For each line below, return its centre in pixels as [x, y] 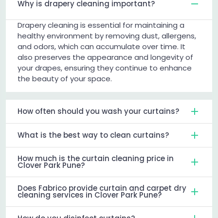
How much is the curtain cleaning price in [96, 159]
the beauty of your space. [65, 79]
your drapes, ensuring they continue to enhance [105, 68]
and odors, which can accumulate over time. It [101, 47]
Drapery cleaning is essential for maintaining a [101, 25]
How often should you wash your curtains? [98, 111]
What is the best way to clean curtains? [93, 135]
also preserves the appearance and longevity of [105, 57]
